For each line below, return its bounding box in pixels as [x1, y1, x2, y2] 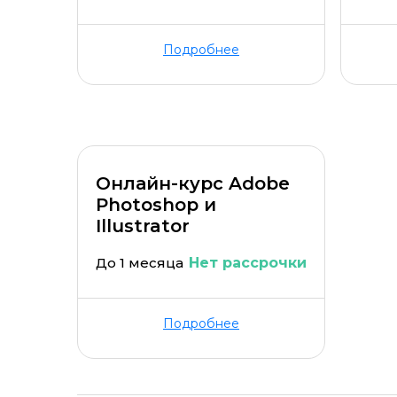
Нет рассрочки [189, 254, 307, 271]
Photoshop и [96, 194, 216, 215]
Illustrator [96, 215, 190, 237]
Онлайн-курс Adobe [96, 173, 290, 194]
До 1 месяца [96, 254, 183, 271]
